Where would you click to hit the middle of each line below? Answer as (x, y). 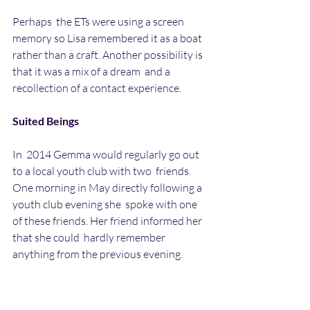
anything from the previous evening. (99, 254)
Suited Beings (46, 120)
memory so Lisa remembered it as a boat (109, 38)
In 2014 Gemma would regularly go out (107, 154)
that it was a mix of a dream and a (92, 71)
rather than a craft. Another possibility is (109, 54)
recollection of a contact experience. (97, 88)
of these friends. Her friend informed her (108, 220)
